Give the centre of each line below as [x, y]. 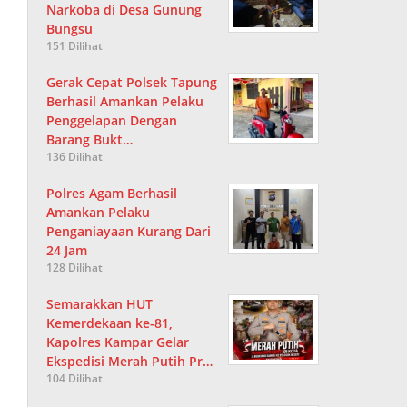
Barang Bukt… [90, 140]
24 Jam [67, 251]
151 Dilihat [75, 46]
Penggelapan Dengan [112, 121]
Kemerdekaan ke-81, [110, 323]
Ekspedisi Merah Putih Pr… [130, 362]
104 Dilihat [75, 379]
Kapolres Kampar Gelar [118, 342]
